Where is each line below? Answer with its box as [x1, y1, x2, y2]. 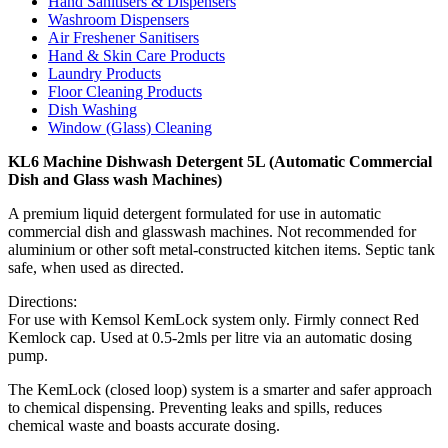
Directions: [8, 292, 77, 310]
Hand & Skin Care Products [48, 46, 225, 64]
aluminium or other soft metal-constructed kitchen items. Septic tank [8, 240, 435, 258]
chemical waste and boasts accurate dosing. [8, 416, 280, 434]
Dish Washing [48, 100, 137, 118]
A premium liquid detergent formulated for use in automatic [8, 204, 381, 222]
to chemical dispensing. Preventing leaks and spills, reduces [8, 398, 382, 416]
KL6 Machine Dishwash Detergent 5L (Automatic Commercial [8, 152, 432, 170]
